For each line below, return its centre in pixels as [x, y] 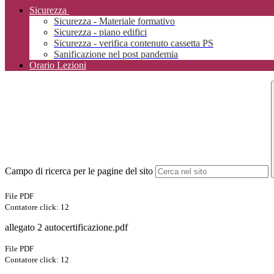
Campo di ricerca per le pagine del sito [79, 171]
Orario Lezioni [58, 65]
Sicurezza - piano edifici [100, 32]
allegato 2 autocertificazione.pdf [66, 228]
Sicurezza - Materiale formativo [114, 21]
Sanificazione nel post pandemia [116, 54]
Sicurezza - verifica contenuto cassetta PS [134, 43]
